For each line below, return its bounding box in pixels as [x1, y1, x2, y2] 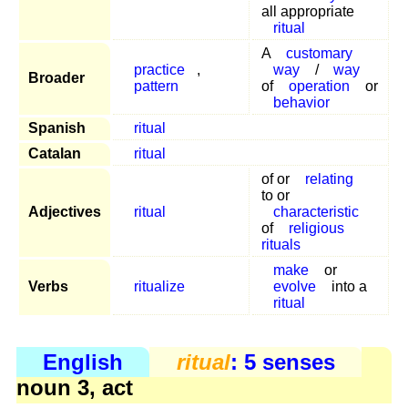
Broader [28, 69, 85, 86]
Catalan [28, 145, 81, 161]
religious [288, 219, 344, 236]
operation [288, 77, 350, 94]
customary [285, 45, 352, 61]
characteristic [272, 203, 359, 219]
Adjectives [28, 203, 101, 219]
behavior [272, 94, 330, 110]
